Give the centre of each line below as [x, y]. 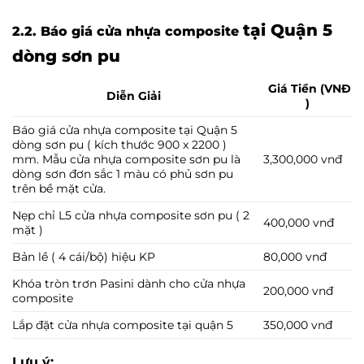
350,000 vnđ [298, 325]
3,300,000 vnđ [303, 160]
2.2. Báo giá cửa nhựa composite [128, 32]
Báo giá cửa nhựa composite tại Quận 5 [125, 130]
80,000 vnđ [295, 257]
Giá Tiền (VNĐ [308, 89]
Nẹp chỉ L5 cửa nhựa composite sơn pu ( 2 [131, 216]
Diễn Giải [132, 96]
